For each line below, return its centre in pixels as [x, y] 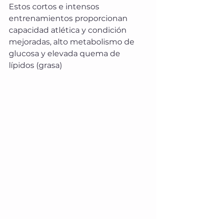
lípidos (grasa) [35, 65]
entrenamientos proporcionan [69, 18]
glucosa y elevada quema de [66, 53]
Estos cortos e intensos [55, 6]
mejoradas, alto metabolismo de [73, 42]
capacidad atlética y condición [69, 30]
